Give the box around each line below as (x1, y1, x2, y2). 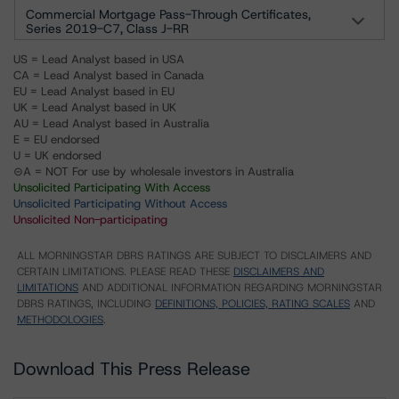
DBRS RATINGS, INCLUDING (17, 297, 155, 311)
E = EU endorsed (13, 132, 100, 147)
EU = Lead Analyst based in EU (13, 84, 175, 99)
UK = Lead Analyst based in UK (13, 100, 176, 115)
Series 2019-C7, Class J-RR (26, 20, 189, 37)
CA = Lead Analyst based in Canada (13, 68, 204, 83)
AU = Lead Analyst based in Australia (13, 116, 209, 131)
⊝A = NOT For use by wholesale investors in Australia (13, 164, 294, 179)
